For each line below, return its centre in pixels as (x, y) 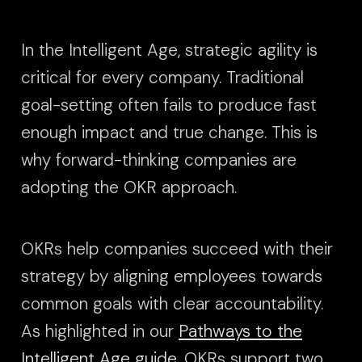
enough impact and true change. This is (169, 133)
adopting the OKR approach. (129, 187)
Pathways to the (240, 331)
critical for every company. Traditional (162, 78)
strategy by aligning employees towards (172, 276)
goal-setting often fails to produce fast (169, 105)
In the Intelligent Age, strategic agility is (169, 50)
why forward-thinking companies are (159, 160)
